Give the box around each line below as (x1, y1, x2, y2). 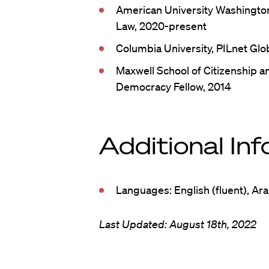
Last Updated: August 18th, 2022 (98, 217, 256, 231)
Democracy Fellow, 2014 (115, 80, 231, 93)
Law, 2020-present (115, 19, 207, 32)
